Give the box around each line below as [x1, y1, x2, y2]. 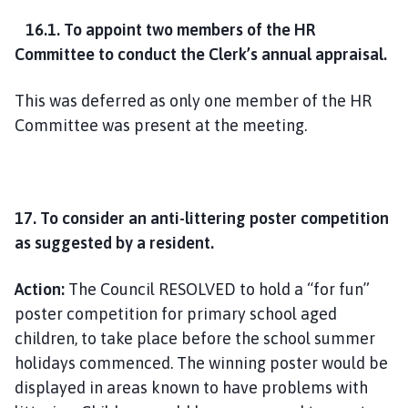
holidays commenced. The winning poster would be [15, 352, 388, 372]
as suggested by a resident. [15, 232, 218, 252]
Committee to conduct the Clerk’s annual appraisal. [15, 44, 387, 64]
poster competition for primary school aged [15, 303, 337, 323]
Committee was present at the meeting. [15, 115, 307, 135]
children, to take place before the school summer [15, 328, 375, 348]
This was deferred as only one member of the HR [15, 90, 372, 110]
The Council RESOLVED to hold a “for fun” [65, 279, 370, 299]
